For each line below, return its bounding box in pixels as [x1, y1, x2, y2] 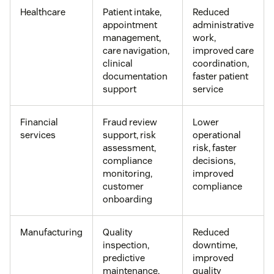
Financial [20, 116, 58, 128]
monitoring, [103, 167, 152, 179]
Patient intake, [103, 6, 161, 18]
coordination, [193, 57, 249, 69]
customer [103, 180, 144, 192]
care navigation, [103, 44, 169, 56]
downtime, [193, 239, 237, 251]
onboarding [103, 193, 152, 205]
